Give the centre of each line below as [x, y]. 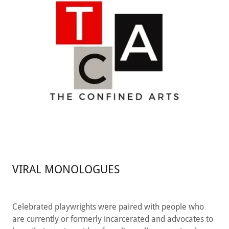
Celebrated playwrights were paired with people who [108, 207]
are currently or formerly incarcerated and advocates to [113, 219]
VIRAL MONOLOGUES [66, 169]
